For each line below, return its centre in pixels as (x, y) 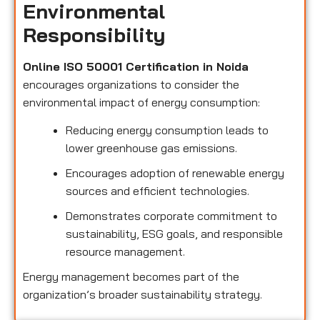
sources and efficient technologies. (157, 191)
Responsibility (94, 34)
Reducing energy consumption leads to (167, 130)
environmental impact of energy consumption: (141, 102)
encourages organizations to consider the (131, 84)
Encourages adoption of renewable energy (175, 173)
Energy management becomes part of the (131, 277)
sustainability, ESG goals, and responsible (174, 234)
